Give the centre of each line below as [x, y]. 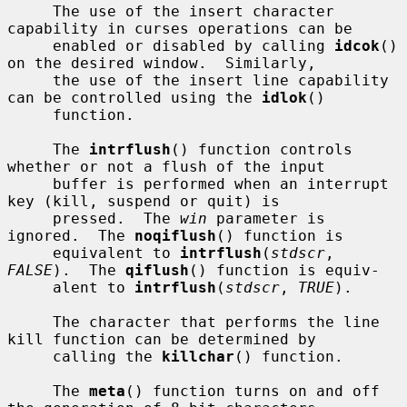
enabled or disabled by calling [194, 45]
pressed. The [116, 218]
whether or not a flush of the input [166, 166]
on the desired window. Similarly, [162, 63]
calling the [107, 356]
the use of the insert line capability [30, 80]
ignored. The [71, 235]
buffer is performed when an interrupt [30, 184]
